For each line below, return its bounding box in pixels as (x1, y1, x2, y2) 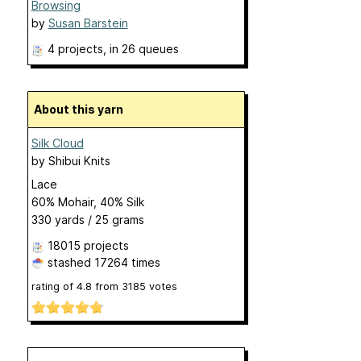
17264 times (93, 255, 160, 269)
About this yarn (41, 102, 123, 116)
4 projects (47, 42, 103, 56)
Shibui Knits (48, 154, 110, 168)
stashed (44, 255, 94, 269)
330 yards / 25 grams (31, 213, 144, 226)
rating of (31, 280, 77, 293)
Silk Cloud (31, 136, 84, 150)
